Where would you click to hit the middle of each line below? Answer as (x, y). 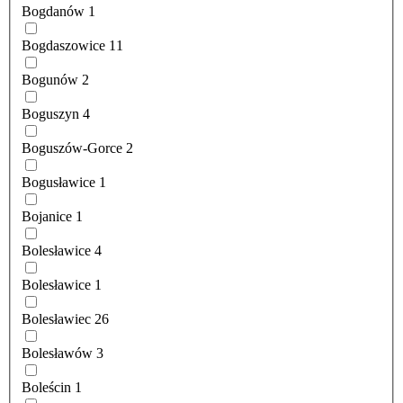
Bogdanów (53, 12)
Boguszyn (50, 114)
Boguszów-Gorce (72, 148)
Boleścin (46, 388)
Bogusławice (58, 183)
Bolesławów (57, 354)
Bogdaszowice (63, 46)
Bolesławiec (56, 319)
